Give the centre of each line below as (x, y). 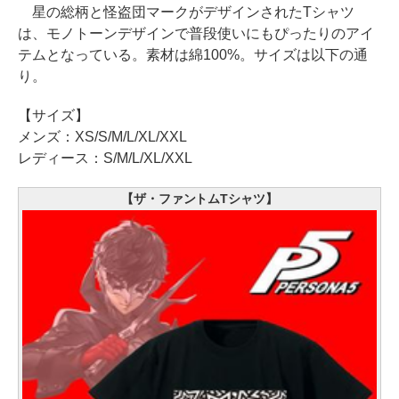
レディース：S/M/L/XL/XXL (105, 158)
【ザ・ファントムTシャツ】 (199, 199)
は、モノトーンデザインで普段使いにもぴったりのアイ (196, 33)
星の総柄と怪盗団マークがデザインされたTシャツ (186, 12)
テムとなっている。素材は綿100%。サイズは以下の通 (193, 55)
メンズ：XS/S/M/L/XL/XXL (102, 137)
